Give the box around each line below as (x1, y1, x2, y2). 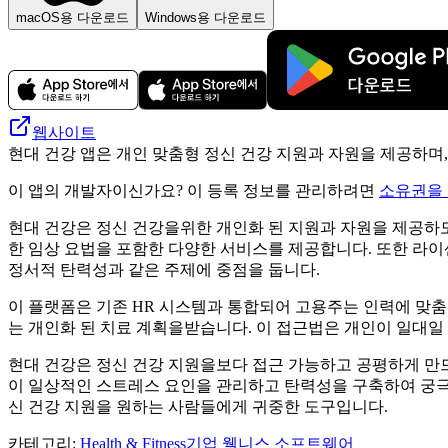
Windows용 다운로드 (145, 9, 266, 25)
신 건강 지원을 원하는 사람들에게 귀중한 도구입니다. (8, 397, 388, 415)
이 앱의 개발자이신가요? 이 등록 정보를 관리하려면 (8, 181, 379, 199)
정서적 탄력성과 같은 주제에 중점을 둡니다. (8, 260, 320, 278)
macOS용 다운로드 (16, 9, 129, 25)
